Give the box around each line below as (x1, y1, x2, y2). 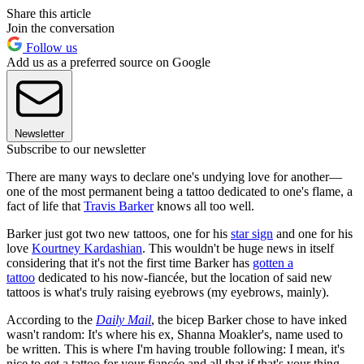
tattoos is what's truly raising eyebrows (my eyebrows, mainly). (6, 285, 329, 300)
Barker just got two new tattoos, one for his (6, 227, 231, 241)
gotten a (253, 256, 293, 271)
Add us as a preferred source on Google (6, 55, 210, 70)
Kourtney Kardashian (32, 241, 142, 256)
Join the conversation (6, 21, 115, 36)
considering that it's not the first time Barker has (6, 256, 253, 271)
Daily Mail (96, 313, 151, 327)
